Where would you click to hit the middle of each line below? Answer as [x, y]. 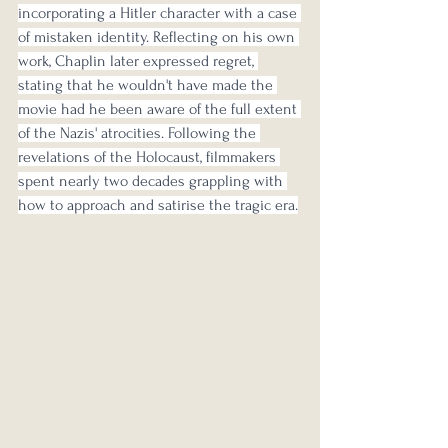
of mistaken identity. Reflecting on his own [158, 36]
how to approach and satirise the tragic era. [158, 204]
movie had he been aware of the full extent [159, 108]
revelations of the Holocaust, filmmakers [149, 156]
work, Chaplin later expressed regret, [138, 60]
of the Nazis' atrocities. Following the [139, 132]
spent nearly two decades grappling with [152, 180]
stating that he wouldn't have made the [147, 84]
